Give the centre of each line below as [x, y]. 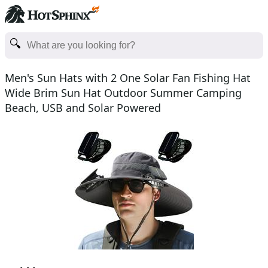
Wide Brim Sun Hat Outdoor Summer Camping [123, 93]
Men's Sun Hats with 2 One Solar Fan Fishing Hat [128, 78]
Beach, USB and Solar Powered [83, 108]
